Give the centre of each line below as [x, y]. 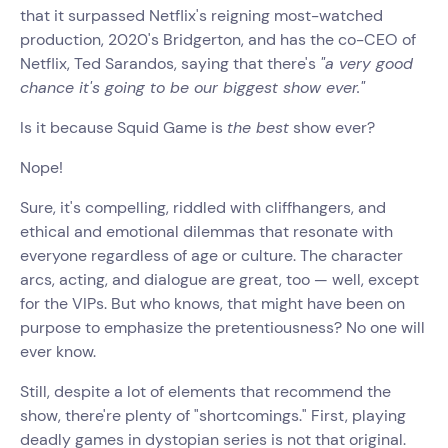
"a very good [366, 63]
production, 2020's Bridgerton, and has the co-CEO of [218, 39]
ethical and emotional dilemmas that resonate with [206, 231]
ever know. [62, 351]
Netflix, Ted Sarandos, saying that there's [170, 63]
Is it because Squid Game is [123, 127]
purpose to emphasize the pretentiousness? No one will [222, 327]
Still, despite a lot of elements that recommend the [205, 391]
